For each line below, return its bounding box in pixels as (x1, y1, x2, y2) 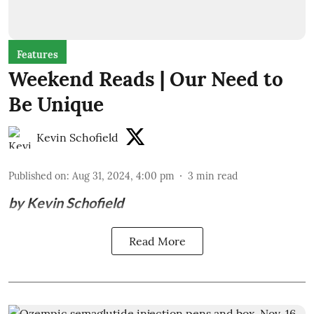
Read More (128, 233, 186, 248)
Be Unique (8, 91, 104, 117)
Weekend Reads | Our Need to (8, 66, 283, 92)
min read (196, 169, 238, 182)
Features (17, 48, 58, 61)
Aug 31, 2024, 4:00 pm (72, 169, 175, 182)
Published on (8, 169, 67, 182)
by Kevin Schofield (8, 193, 123, 211)
